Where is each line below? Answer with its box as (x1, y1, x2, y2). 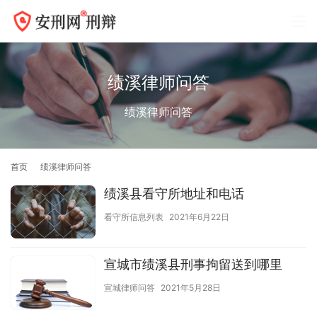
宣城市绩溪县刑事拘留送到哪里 (104, 257, 282, 272)
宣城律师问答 (104, 282, 155, 294)
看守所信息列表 (104, 212, 163, 223)
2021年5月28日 (161, 282, 221, 294)
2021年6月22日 (169, 212, 229, 223)
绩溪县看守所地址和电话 (104, 186, 244, 202)
